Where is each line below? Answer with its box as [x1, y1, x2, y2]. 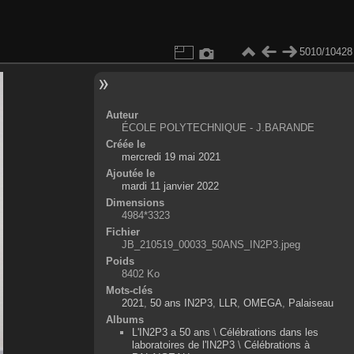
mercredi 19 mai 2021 [121, 150, 220, 163]
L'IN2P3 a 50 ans [131, 326, 210, 338]
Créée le [105, 137, 145, 150]
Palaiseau [288, 296, 333, 309]
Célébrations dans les [219, 326, 318, 338]
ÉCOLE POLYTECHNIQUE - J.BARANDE [121, 121, 314, 134]
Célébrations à [243, 338, 310, 351]
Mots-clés [105, 284, 153, 296]
